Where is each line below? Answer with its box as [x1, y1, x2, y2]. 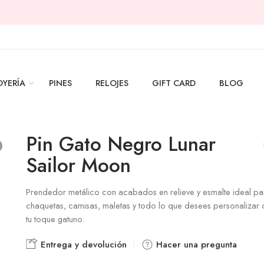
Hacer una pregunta [153, 238, 237, 251]
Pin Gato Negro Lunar [26, 130, 216, 159]
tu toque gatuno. [26, 213, 84, 225]
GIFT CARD [151, 77, 196, 89]
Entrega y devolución [38, 238, 127, 251]
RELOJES [95, 77, 128, 89]
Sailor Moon [26, 151, 131, 180]
